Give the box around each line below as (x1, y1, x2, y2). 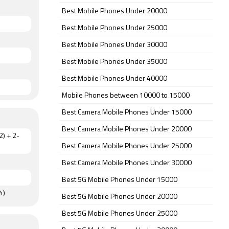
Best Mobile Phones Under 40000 (62, 75, 167, 83)
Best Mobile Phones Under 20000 (62, 7, 167, 15)
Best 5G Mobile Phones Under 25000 (62, 210, 177, 218)
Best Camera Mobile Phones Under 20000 (62, 125, 192, 133)
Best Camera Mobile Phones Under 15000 (62, 108, 192, 117)
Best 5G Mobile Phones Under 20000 (62, 193, 177, 201)
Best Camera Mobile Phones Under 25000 (62, 142, 192, 150)
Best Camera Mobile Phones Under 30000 (62, 159, 192, 167)
